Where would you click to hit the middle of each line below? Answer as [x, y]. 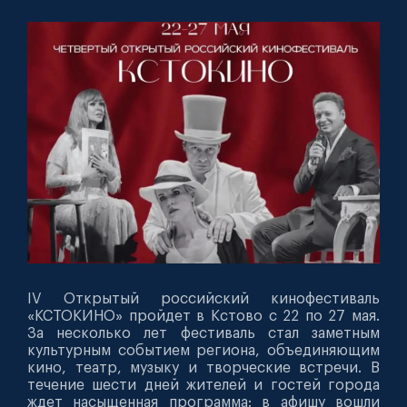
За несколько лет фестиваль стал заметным [203, 333]
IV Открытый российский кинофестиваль [203, 298]
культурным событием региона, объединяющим [203, 350]
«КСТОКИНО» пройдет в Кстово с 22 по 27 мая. [203, 316]
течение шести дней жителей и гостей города [203, 385]
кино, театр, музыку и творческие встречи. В [203, 367]
